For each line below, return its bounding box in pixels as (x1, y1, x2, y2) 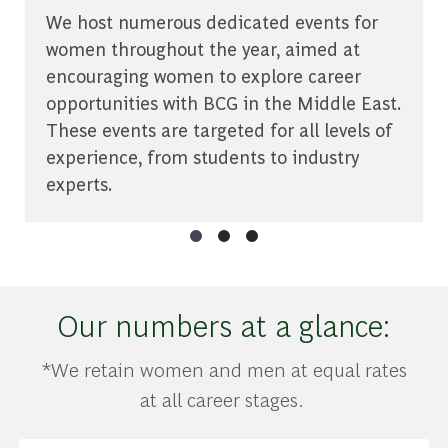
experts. (45, 171, 112, 195)
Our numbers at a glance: (57, 304, 390, 344)
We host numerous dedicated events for (45, 9, 378, 33)
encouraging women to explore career (45, 63, 361, 87)
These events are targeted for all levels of (45, 117, 392, 141)
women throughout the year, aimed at (45, 36, 360, 60)
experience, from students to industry (45, 144, 359, 168)
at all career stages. (139, 384, 308, 412)
